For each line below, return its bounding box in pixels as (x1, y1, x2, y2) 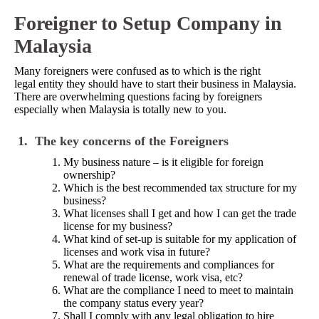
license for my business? (63, 220, 172, 232)
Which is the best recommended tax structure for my (63, 182, 297, 194)
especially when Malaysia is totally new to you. (14, 103, 226, 115)
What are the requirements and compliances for (63, 258, 274, 271)
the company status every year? (63, 297, 204, 309)
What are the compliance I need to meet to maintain (63, 284, 293, 296)
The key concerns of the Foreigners (35, 134, 229, 148)
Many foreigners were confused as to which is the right (14, 65, 261, 77)
